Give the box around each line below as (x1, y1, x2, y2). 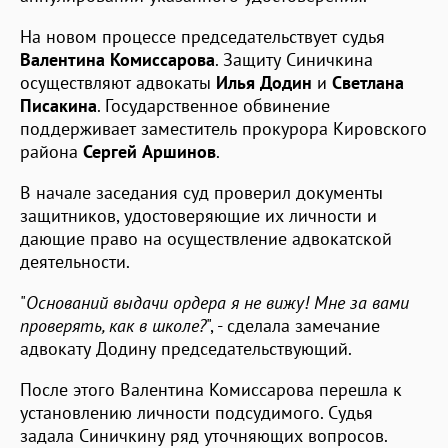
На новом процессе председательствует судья (20, 24, 385, 48)
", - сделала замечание (206, 313, 380, 337)
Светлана (332, 70, 404, 94)
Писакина (20, 93, 97, 117)
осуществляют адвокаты (20, 70, 216, 94)
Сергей (83, 139, 137, 163)
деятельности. (20, 249, 130, 273)
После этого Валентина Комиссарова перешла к (20, 377, 402, 401)
